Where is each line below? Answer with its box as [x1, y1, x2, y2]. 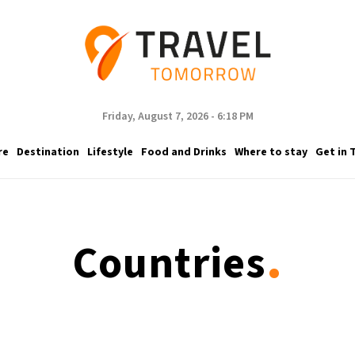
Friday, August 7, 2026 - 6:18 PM [101, 109, 254, 124]
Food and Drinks [140, 143, 227, 160]
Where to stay [234, 143, 307, 160]
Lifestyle [86, 143, 133, 160]
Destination [16, 143, 79, 160]
